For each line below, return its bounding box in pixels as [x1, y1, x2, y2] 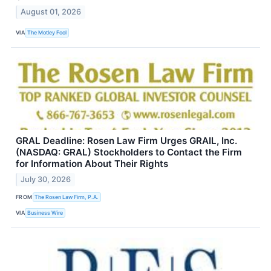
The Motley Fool [27, 29, 67, 36]
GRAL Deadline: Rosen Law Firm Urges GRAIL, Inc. [16, 134, 237, 146]
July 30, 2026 [21, 174, 71, 184]
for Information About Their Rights [16, 157, 168, 169]
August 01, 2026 [21, 7, 82, 16]
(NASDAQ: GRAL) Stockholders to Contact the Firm [16, 146, 242, 158]
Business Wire [27, 209, 64, 217]
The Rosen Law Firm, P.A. [34, 194, 99, 201]
